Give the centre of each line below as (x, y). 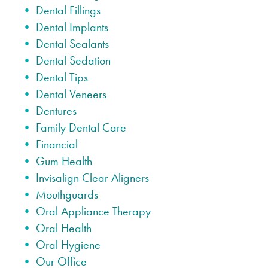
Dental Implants (72, 27)
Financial (57, 144)
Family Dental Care (81, 128)
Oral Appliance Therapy (93, 211)
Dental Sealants (72, 44)
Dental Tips (62, 77)
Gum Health (64, 161)
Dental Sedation (73, 61)
